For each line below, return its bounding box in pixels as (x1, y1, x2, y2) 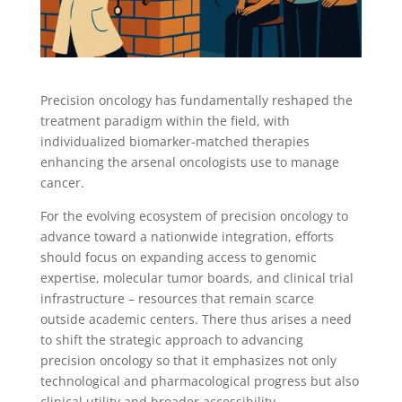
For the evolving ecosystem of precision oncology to (39, 206, 348, 224)
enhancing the (39, 153, 131, 170)
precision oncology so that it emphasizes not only (39, 351, 336, 369)
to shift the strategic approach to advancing (39, 330, 303, 348)
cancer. (39, 173, 88, 191)
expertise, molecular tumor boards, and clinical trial (39, 268, 354, 286)
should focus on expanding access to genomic (39, 248, 317, 266)
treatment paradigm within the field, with (39, 111, 290, 129)
